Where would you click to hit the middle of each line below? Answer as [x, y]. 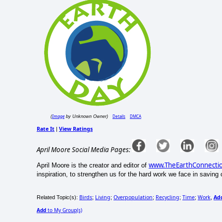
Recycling [167, 197]
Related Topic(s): [58, 197]
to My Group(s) [64, 210]
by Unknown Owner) [86, 117]
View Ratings [76, 129]
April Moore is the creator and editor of [93, 166]
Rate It [46, 129]
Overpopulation [133, 197]
